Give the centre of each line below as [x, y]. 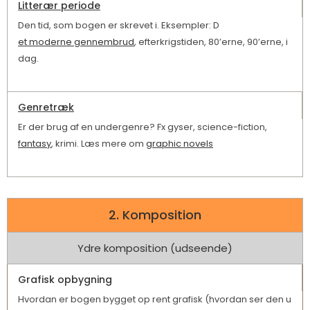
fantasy [35, 144]
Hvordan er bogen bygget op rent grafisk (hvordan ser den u [155, 300]
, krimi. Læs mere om [99, 144]
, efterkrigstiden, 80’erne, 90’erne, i [211, 42]
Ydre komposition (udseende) [155, 248]
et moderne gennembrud [76, 42]
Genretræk [46, 108]
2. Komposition [155, 215]
